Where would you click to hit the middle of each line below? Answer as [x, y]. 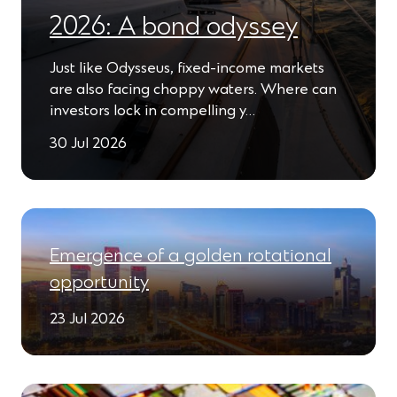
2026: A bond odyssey [174, 27]
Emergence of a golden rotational [191, 257]
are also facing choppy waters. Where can [193, 90]
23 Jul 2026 [87, 319]
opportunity [99, 283]
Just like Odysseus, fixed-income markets [187, 68]
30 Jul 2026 [88, 144]
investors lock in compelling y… [152, 111]
